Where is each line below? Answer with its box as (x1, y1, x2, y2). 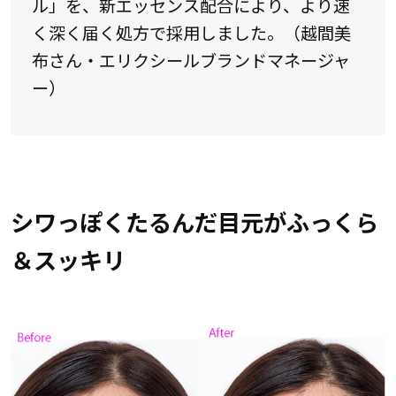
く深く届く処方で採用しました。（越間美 (31, 20, 351, 46)
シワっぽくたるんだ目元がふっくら (10, 204, 378, 239)
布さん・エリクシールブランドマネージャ (31, 48, 350, 73)
